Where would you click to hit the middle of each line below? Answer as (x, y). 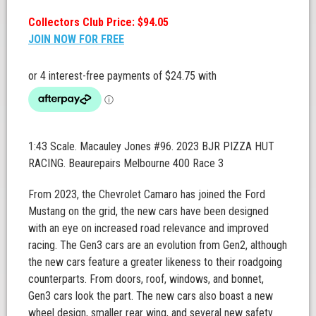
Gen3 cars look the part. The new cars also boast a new (151, 296)
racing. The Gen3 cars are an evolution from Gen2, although (158, 245)
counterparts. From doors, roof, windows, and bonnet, (146, 279)
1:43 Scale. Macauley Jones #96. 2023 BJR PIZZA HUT (151, 147)
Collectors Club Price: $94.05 (98, 23)
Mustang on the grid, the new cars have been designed (148, 212)
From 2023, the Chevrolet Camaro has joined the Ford (147, 195)
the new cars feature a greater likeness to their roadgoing (155, 262)
